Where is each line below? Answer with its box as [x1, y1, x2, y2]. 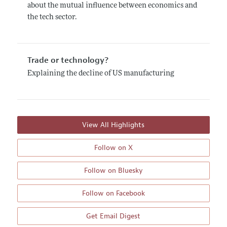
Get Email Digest [86, 211, 141, 220]
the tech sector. [27, 14, 77, 22]
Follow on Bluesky [84, 166, 143, 175]
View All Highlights [82, 120, 145, 129]
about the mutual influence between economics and [27, 2, 197, 10]
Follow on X [94, 143, 133, 152]
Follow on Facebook [82, 188, 145, 198]
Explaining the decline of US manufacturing [27, 70, 174, 78]
